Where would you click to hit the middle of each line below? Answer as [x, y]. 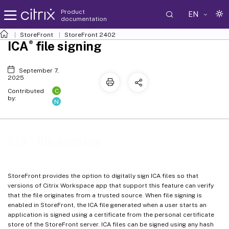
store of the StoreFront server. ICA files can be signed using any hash [111, 224]
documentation [84, 19]
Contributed [26, 91]
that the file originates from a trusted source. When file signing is [105, 195]
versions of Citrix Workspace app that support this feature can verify [111, 185]
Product [73, 12]
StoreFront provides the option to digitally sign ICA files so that [103, 176]
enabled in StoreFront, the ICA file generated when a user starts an [107, 205]
